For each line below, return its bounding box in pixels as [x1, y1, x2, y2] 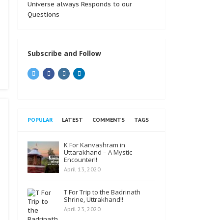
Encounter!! [64, 155, 97, 164]
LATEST [62, 116, 83, 123]
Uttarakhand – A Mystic [64, 148, 132, 157]
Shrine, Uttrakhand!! [64, 195, 123, 204]
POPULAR [27, 116, 53, 123]
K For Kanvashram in [64, 140, 125, 149]
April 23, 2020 [64, 206, 101, 213]
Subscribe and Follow [27, 49, 101, 58]
